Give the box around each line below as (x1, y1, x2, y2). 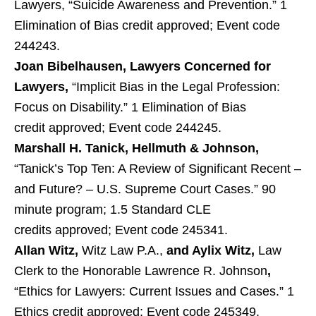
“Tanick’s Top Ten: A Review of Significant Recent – (14, 162, 301, 176)
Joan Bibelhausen (14, 59, 123, 73)
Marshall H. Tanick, (14, 141, 132, 155)
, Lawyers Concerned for (123, 59, 271, 73)
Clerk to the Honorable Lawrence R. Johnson (14, 264, 267, 278)
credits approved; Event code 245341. (14, 223, 228, 237)
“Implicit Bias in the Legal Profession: (72, 80, 280, 94)
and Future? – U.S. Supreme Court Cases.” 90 (14, 182, 276, 196)
